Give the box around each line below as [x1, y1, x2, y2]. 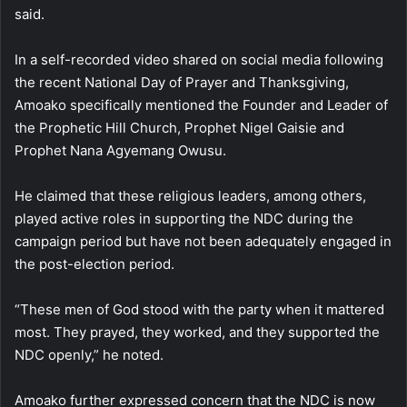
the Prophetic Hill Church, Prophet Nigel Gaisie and [15, 119, 344, 137]
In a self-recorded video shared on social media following [15, 51, 383, 69]
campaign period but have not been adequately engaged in [15, 233, 392, 251]
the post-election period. [15, 255, 174, 273]
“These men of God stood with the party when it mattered [15, 301, 384, 319]
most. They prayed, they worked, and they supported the [15, 323, 380, 342]
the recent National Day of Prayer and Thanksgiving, [15, 74, 349, 92]
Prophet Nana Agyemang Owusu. [15, 142, 226, 160]
